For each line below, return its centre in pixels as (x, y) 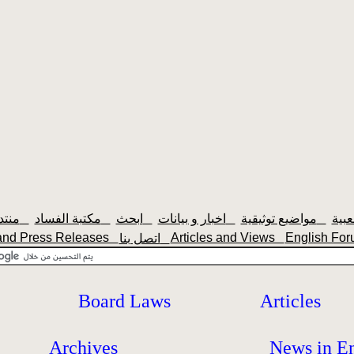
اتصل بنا (165, 238)
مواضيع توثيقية (321, 218)
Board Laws (124, 301)
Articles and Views (227, 237)
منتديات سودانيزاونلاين (24, 218)
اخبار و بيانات (230, 218)
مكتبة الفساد (105, 218)
